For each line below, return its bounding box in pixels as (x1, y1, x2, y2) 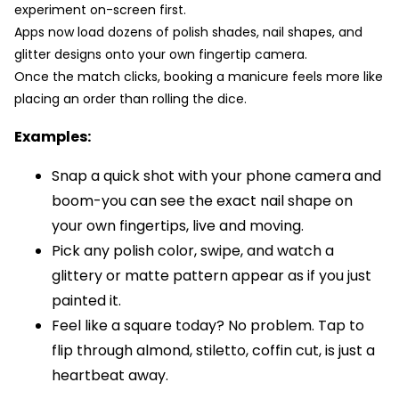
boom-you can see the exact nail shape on (52, 191, 353, 212)
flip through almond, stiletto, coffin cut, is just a (52, 340, 375, 362)
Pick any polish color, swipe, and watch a (52, 240, 334, 262)
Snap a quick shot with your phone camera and (52, 166, 381, 187)
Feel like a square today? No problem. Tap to (52, 315, 364, 337)
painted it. (52, 290, 121, 312)
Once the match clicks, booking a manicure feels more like (14, 68, 383, 86)
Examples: (14, 126, 91, 148)
